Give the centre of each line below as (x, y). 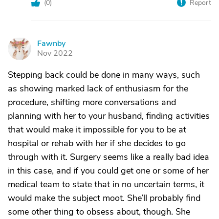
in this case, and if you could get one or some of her (108, 171)
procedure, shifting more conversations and (92, 102)
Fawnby (51, 44)
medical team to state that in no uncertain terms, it (106, 184)
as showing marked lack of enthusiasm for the (98, 88)
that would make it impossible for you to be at (97, 130)
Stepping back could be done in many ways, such (104, 75)
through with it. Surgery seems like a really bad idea (109, 157)
